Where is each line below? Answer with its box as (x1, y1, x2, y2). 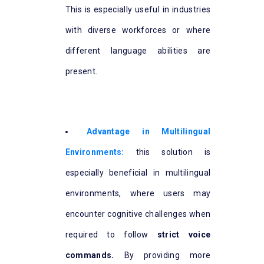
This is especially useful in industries (65, 4, 211, 14)
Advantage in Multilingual (86, 126, 211, 136)
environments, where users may (65, 188, 211, 198)
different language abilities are (65, 45, 211, 55)
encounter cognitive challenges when (65, 209, 211, 219)
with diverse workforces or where (65, 25, 211, 35)
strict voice (148, 229, 211, 239)
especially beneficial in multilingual (65, 167, 211, 177)
